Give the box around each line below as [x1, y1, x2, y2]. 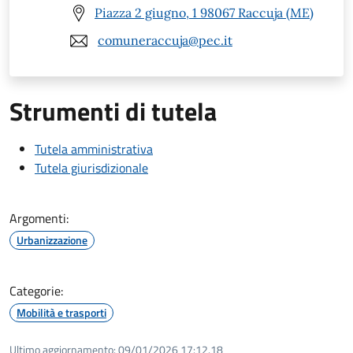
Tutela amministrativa [35, 139, 153, 158]
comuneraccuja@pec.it [98, 32, 232, 49]
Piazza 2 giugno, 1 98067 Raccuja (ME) [95, 5, 314, 21]
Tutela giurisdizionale [35, 158, 148, 177]
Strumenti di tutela [9, 91, 217, 130]
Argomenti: [9, 208, 69, 228]
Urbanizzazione [17, 231, 87, 248]
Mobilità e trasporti [17, 303, 106, 321]
